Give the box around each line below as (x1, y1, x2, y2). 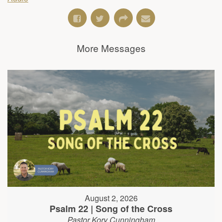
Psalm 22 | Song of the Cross (50, 202, 172, 215)
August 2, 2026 (84, 192, 138, 204)
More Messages (76, 41, 146, 55)
